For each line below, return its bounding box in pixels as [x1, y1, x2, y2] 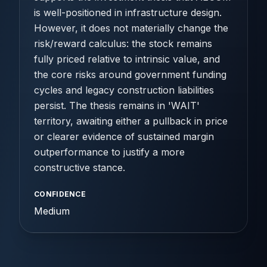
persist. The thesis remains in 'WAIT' [34, 100, 200, 111]
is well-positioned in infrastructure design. [34, 7, 222, 18]
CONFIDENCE [34, 190, 86, 198]
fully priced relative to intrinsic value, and [34, 53, 220, 65]
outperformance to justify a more [34, 146, 185, 158]
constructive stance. [34, 162, 125, 173]
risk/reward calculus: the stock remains [34, 38, 212, 49]
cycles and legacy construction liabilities [34, 84, 214, 96]
